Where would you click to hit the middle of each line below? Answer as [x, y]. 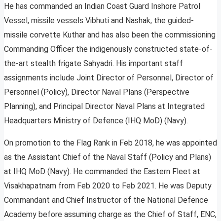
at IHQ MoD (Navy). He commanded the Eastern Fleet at [102, 172]
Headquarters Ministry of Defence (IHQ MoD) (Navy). [96, 121]
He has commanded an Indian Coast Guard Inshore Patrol [102, 6]
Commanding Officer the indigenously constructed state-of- [108, 49]
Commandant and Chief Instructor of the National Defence [106, 200]
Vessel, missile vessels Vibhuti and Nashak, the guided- [99, 21]
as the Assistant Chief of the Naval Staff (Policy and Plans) [108, 157]
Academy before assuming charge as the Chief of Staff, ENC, [110, 215]
